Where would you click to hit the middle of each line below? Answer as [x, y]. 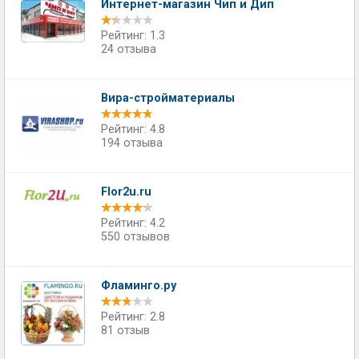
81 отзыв [125, 331]
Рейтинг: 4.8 [133, 129]
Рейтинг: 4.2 [133, 223]
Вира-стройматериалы [168, 98]
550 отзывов [135, 237]
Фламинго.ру [139, 286]
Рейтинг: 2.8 [133, 317]
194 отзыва [132, 143]
